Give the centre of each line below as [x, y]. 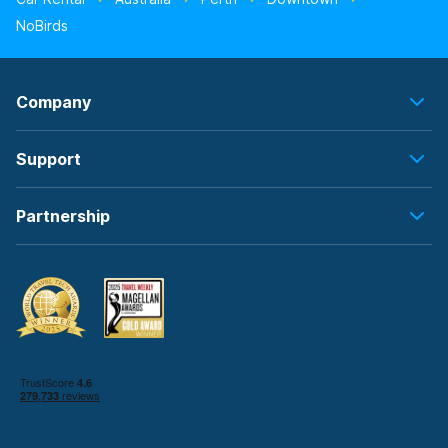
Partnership [63, 216]
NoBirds [42, 25]
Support [48, 159]
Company [53, 102]
